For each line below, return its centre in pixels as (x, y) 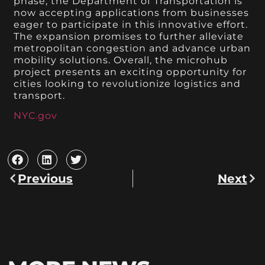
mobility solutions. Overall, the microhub (121, 60)
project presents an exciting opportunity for (130, 72)
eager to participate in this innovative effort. (131, 24)
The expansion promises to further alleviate (129, 36)
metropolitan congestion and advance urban (132, 48)
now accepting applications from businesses (132, 12)
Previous (46, 178)
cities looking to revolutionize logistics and (127, 83)
